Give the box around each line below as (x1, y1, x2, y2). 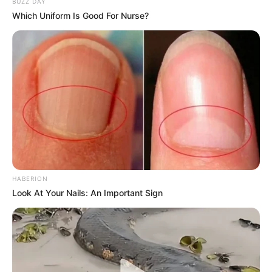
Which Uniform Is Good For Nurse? (12, 10, 149, 21)
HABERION (12, 175, 48, 183)
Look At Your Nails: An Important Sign (12, 188, 163, 199)
